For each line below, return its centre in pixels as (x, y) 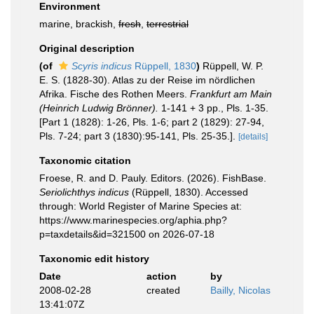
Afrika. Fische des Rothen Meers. (115, 94)
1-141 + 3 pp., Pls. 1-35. (213, 108)
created (163, 290)
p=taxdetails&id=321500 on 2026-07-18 (127, 234)
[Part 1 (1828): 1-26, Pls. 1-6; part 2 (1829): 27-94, (152, 122)
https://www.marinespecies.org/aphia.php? (133, 220)
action (161, 276)
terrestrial (168, 24)
